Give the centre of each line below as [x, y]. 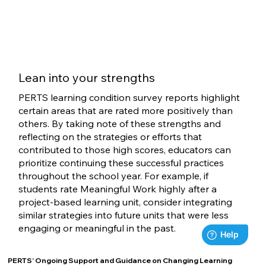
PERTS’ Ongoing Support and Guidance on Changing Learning [120, 260]
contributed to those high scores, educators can [124, 149]
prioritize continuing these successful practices [121, 162]
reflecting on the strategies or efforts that [110, 136]
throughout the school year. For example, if [113, 175]
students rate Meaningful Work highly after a [117, 189]
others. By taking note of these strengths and [119, 123]
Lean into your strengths [87, 77]
